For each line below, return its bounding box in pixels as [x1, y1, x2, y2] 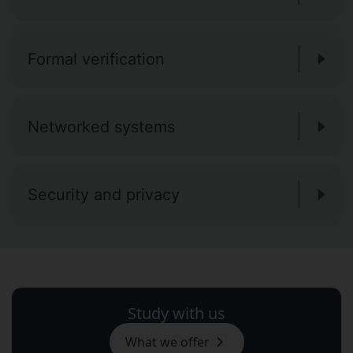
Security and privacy [28, 184, 180, 204]
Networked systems [28, 117, 175, 136]
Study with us [128, 303, 225, 324]
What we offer [124, 333, 210, 351]
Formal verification [28, 49, 165, 69]
